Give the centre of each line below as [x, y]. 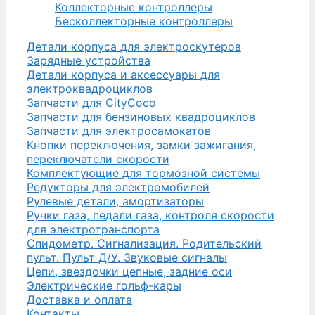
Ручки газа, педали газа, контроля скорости [150, 215]
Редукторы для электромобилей [118, 187]
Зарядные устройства [89, 60]
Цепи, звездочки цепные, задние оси [129, 271]
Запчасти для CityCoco [91, 102]
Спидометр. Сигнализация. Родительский [144, 243]
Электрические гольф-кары [104, 285]
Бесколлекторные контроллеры [144, 21]
